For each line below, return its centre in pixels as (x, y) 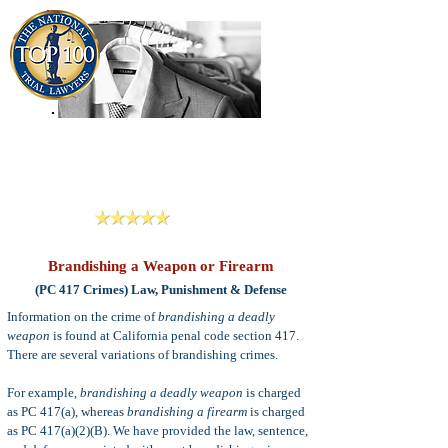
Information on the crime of (82, 316)
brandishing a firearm (187, 411)
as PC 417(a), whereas (67, 411)
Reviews (201, 217)
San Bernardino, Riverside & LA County (160, 198)
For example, (43, 392)
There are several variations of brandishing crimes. (142, 354)
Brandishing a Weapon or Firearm (160, 266)
